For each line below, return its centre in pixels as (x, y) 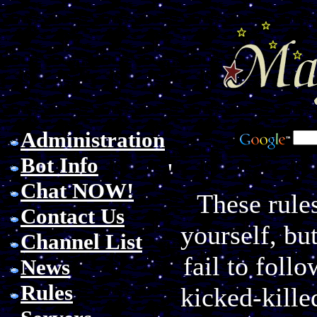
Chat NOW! (77, 191)
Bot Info (59, 165)
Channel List (81, 242)
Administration (93, 140)
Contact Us (73, 216)
